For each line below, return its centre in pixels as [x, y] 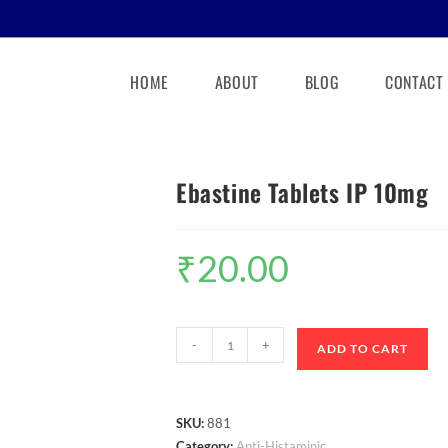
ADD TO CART [362, 348]
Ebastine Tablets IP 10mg [302, 192]
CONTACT [414, 82]
